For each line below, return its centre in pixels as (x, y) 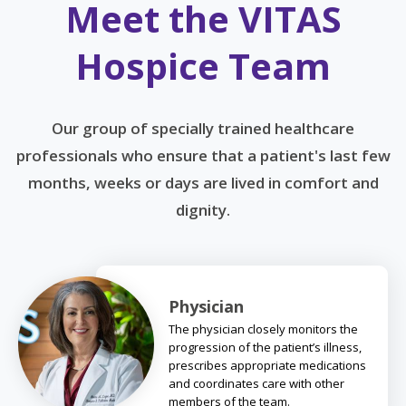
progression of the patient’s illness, (265, 347)
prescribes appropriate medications (267, 365)
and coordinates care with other (256, 383)
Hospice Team (203, 65)
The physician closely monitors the (263, 329)
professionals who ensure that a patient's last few (203, 155)
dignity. (203, 209)
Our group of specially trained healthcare (203, 128)
